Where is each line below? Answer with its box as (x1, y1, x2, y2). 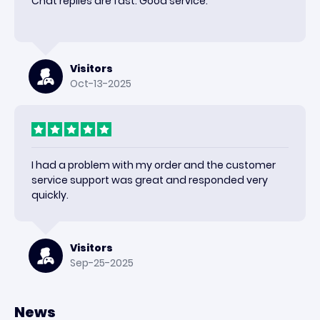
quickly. (31, 188, 69, 202)
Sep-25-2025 (70, 256, 134, 270)
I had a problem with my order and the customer (31, 158, 276, 172)
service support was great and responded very (31, 173, 268, 187)
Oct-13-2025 (70, 76, 131, 91)
